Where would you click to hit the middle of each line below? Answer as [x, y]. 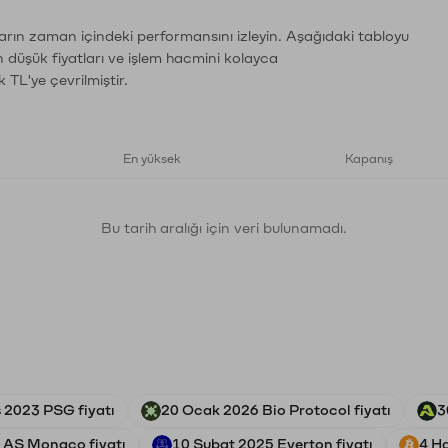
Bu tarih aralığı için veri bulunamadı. [224, 228]
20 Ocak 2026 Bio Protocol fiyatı [276, 410]
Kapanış [369, 159]
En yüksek [152, 159]
